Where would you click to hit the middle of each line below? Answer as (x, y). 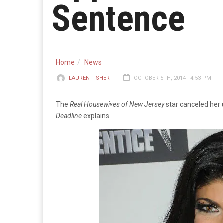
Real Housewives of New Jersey (117, 104)
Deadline (69, 116)
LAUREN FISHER (89, 78)
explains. (96, 116)
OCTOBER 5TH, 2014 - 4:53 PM (172, 78)
